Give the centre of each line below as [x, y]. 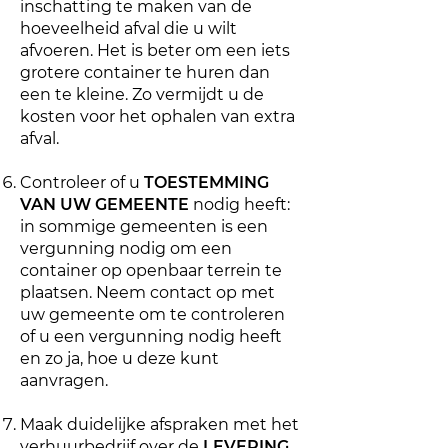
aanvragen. [64, 380]
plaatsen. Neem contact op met [147, 292]
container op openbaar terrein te [151, 270]
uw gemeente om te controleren [152, 314]
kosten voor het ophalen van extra [157, 116]
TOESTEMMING [206, 182]
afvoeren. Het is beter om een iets [155, 50]
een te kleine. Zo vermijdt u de [142, 94]
